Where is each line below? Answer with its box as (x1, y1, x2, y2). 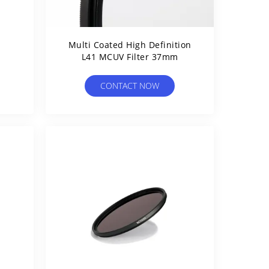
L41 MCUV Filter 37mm (81, 51, 178, 62)
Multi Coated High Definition (68, 39, 192, 50)
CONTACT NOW (100, 80, 159, 91)
